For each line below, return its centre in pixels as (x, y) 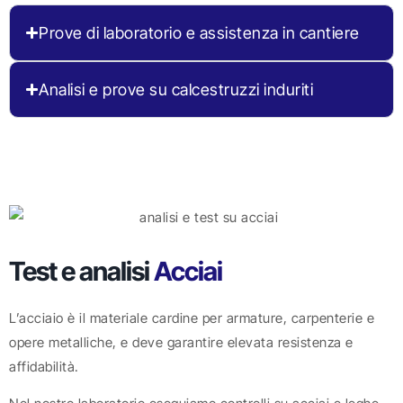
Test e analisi (81, 271)
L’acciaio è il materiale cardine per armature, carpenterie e (192, 318)
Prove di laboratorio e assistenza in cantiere (199, 33)
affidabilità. (44, 366)
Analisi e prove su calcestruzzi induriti (176, 90)
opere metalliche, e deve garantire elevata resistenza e (181, 342)
